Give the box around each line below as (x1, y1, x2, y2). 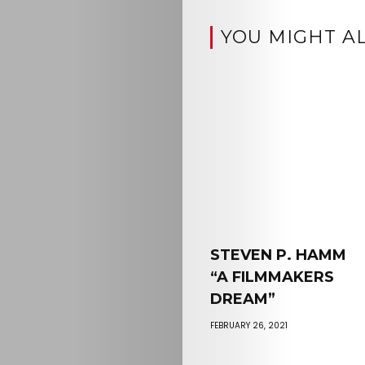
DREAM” (209, 289, 275, 308)
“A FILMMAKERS (209, 267, 334, 286)
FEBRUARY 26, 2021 (209, 319, 288, 332)
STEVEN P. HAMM (209, 245, 346, 264)
